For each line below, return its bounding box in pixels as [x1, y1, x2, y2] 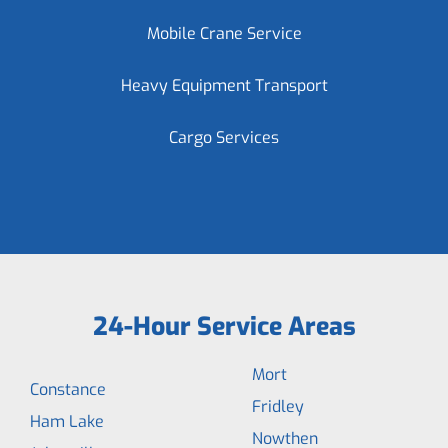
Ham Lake [30, 411, 104, 432]
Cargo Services [169, 127, 279, 148]
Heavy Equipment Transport [120, 75, 328, 96]
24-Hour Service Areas [92, 310, 356, 343]
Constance [30, 379, 106, 400]
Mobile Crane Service [146, 23, 302, 44]
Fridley [252, 396, 304, 417]
